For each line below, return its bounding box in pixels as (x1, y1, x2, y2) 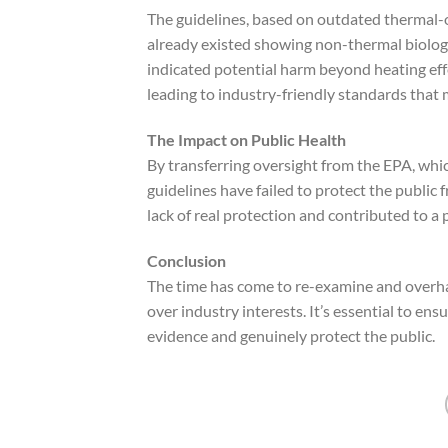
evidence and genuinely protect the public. (147, 325, 435, 345)
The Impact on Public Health (147, 130, 346, 150)
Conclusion (147, 250, 226, 270)
